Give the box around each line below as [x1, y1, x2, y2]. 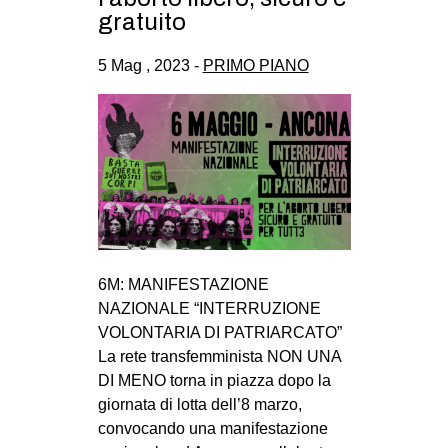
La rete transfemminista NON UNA [97, 348, 341, 365]
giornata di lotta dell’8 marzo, [97, 396, 302, 413]
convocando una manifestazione [97, 420, 328, 437]
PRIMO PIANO [202, 57, 309, 75]
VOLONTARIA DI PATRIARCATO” [97, 324, 342, 341]
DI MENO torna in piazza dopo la [97, 372, 331, 389]
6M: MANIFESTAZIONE [97, 276, 269, 293]
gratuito [97, 9, 186, 36]
